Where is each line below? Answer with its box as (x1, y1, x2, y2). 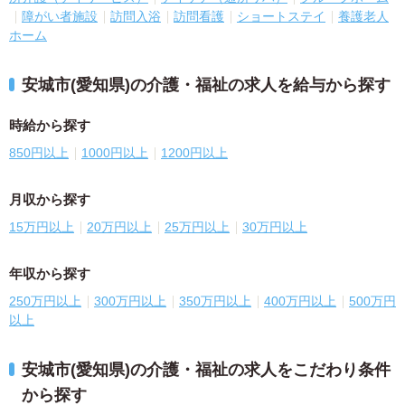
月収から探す (9, 191, 90, 207)
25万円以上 (165, 219, 230, 234)
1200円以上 (161, 145, 228, 160)
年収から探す (9, 265, 90, 281)
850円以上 (9, 145, 69, 160)
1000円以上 (81, 145, 148, 160)
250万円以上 (9, 293, 81, 308)
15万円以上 (9, 219, 74, 234)
